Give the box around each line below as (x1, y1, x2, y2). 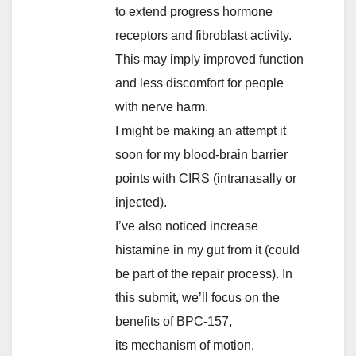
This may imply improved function (115, 52, 304, 66)
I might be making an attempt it (115, 123, 286, 137)
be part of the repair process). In (115, 266, 292, 281)
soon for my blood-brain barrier (115, 147, 288, 161)
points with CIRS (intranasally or (115, 171, 296, 185)
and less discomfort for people (115, 75, 284, 90)
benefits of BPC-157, (115, 314, 232, 328)
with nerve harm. (115, 99, 208, 114)
